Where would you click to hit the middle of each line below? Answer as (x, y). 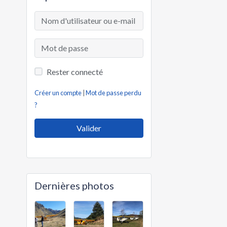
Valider (89, 128)
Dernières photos (74, 185)
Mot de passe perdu (114, 93)
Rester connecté (75, 72)
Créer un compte (58, 93)
